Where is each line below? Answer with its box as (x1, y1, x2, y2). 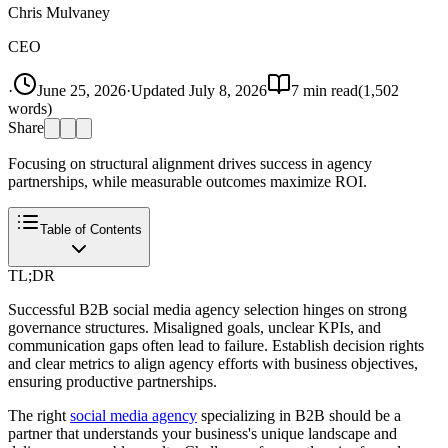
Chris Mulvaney (8, 3, 110, 21)
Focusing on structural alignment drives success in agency (8, 154, 372, 172)
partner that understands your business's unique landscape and (8, 424, 397, 442)
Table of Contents (40, 221, 142, 237)
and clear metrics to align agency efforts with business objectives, (8, 354, 418, 372)
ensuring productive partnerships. (8, 372, 217, 390)
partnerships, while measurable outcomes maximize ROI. (8, 172, 367, 190)
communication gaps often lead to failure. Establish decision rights (8, 336, 424, 354)
